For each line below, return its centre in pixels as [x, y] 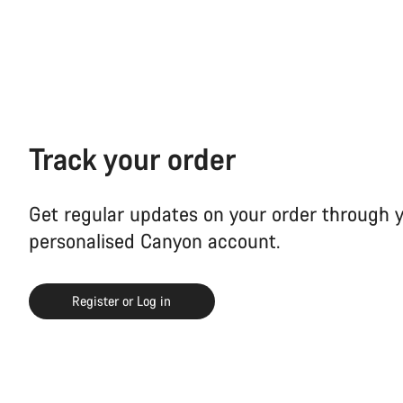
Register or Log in [122, 300]
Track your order [132, 158]
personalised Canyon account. [155, 240]
